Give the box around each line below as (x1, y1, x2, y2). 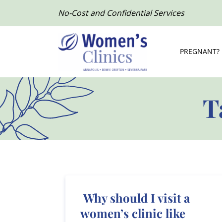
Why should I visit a (80, 189, 190, 206)
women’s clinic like (80, 205, 185, 221)
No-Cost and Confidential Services (58, 7, 184, 19)
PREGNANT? (180, 47, 220, 56)
